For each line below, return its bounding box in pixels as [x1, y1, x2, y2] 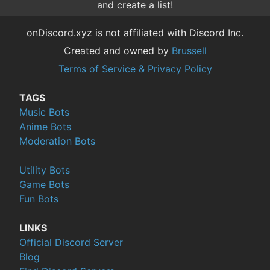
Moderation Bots [19, 135, 95, 147]
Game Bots [19, 178, 69, 190]
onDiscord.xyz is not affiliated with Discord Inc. [27, 27, 243, 39]
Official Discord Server [19, 236, 123, 248]
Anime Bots [19, 121, 71, 133]
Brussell [171, 45, 207, 57]
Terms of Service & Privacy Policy [58, 63, 212, 75]
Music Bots [19, 106, 69, 118]
